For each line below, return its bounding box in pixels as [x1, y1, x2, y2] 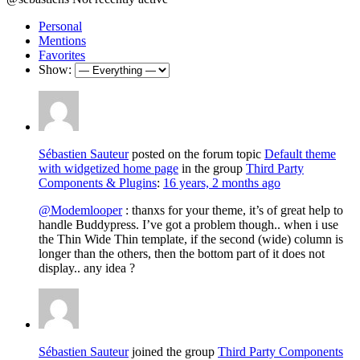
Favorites [39, 47, 85, 62]
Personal [39, 18, 82, 33]
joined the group [129, 344, 218, 358]
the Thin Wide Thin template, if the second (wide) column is [39, 231, 343, 246]
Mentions [39, 33, 86, 47]
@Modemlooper [39, 202, 122, 217]
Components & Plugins [39, 175, 157, 190]
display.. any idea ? [39, 260, 135, 275]
